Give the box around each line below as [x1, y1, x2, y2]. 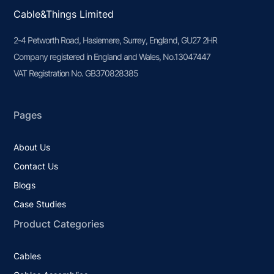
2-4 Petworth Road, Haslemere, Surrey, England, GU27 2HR [13, 34, 218, 45]
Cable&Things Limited [13, 7, 114, 20]
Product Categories [13, 217, 105, 230]
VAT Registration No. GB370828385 [13, 67, 139, 78]
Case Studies [13, 198, 67, 209]
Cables [13, 250, 42, 261]
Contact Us [13, 160, 59, 171]
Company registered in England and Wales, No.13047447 [13, 51, 211, 62]
